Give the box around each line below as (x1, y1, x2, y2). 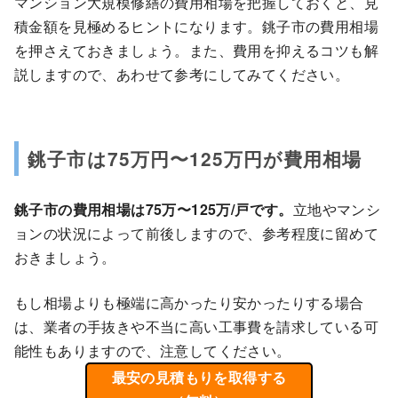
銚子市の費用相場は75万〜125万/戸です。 (14, 199, 293, 220)
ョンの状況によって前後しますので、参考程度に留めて (14, 223, 378, 244)
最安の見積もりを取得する (111, 367, 287, 388)
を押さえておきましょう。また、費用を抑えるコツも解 (14, 39, 378, 60)
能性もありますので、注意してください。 (14, 340, 291, 362)
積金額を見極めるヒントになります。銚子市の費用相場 (14, 15, 378, 36)
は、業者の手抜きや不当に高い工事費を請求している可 (14, 316, 378, 338)
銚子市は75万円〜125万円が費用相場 (28, 146, 362, 172)
